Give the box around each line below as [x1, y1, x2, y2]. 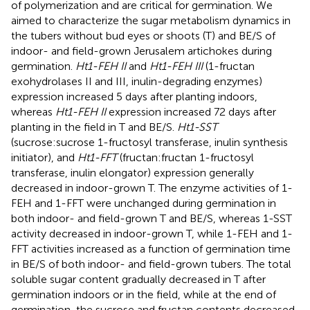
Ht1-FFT [77, 150, 117, 164]
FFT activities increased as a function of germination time [11, 241, 291, 255]
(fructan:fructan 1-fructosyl [117, 150, 254, 164]
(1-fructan [203, 59, 255, 73]
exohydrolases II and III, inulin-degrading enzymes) [11, 74, 262, 88]
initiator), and [11, 150, 77, 164]
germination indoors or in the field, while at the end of [11, 287, 276, 301]
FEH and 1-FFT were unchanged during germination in [11, 196, 276, 210]
